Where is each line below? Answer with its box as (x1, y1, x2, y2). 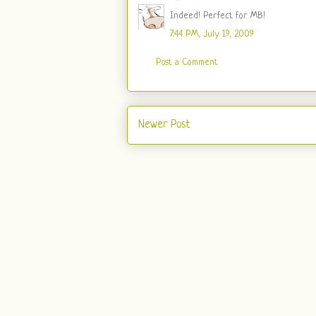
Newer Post (138, 119, 190, 131)
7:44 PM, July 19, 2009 (170, 29, 254, 39)
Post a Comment (156, 57, 218, 68)
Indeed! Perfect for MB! (170, 11, 265, 21)
